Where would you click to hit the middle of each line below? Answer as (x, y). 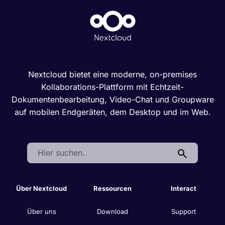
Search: (41, 148)
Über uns (41, 212)
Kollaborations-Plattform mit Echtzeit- (113, 87)
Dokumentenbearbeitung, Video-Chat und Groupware (113, 100)
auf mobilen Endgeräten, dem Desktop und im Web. (113, 112)
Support (183, 212)
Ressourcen (113, 189)
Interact (183, 189)
